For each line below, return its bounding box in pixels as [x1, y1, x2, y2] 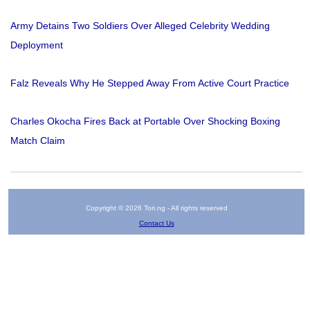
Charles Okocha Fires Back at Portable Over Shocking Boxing [10, 115, 280, 127]
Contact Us [138, 219, 174, 227]
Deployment [10, 39, 63, 51]
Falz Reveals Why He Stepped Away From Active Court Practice [10, 77, 289, 89]
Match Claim [10, 134, 65, 146]
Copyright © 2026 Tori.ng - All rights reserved [85, 203, 228, 212]
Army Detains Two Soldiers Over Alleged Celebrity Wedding [10, 19, 270, 31]
